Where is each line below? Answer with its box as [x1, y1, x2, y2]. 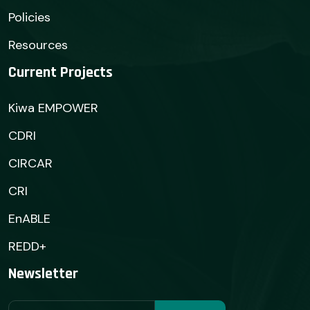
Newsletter [8, 264, 78, 284]
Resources [8, 37, 68, 54]
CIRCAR [8, 155, 53, 172]
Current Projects [8, 63, 113, 83]
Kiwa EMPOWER [8, 100, 98, 117]
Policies [8, 9, 51, 26]
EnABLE [8, 210, 51, 228]
